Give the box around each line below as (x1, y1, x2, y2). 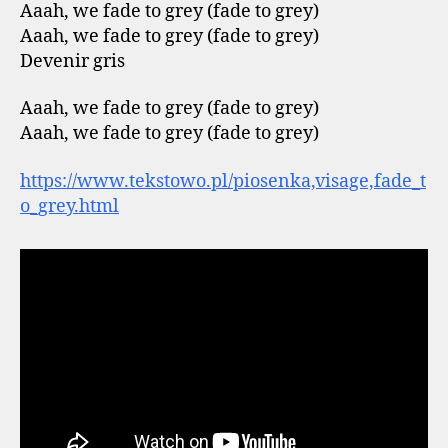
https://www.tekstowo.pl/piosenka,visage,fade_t (20, 169, 426, 193)
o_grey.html (20, 194, 119, 218)
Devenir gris (20, 49, 125, 73)
